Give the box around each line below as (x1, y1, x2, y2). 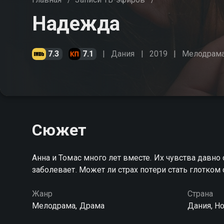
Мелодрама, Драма (32, 201, 104, 210)
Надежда (32, 12, 120, 35)
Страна (187, 189, 213, 198)
